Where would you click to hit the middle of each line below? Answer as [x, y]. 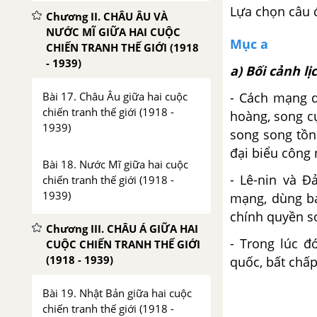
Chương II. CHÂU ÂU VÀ [107, 16]
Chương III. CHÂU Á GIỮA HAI [122, 229]
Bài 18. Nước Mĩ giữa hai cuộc [115, 164]
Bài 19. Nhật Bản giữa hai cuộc [117, 293]
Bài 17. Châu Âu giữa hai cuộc [115, 96]
